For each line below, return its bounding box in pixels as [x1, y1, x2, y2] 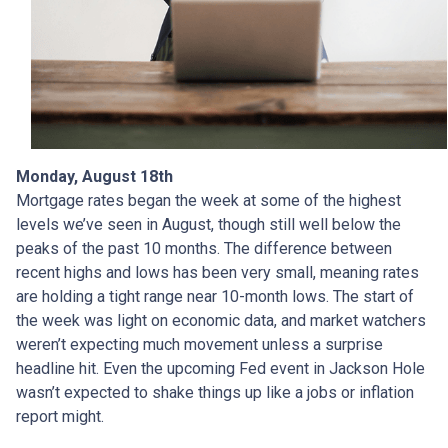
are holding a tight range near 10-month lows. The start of [16, 287, 414, 306]
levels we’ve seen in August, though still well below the [16, 215, 401, 234]
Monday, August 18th [16, 167, 173, 186]
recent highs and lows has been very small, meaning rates [16, 263, 419, 282]
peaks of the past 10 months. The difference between [16, 239, 392, 258]
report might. [16, 407, 104, 426]
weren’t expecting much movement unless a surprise [16, 335, 383, 354]
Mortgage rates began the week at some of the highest [16, 191, 401, 210]
